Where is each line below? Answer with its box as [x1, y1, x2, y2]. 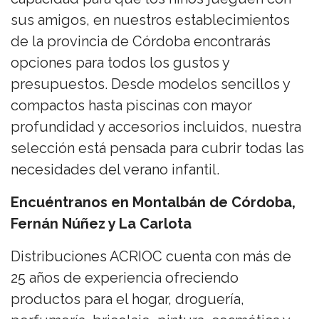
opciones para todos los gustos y [11, 53, 229, 71]
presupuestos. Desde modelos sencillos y [11, 75, 290, 93]
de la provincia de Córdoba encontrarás [11, 32, 271, 50]
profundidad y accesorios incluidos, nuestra [11, 117, 301, 135]
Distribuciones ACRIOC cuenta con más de [11, 247, 291, 265]
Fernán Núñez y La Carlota [11, 214, 192, 232]
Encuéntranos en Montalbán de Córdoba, [11, 193, 296, 211]
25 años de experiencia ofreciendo [11, 268, 239, 286]
